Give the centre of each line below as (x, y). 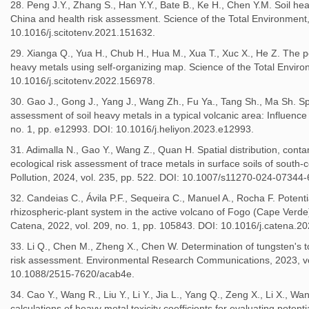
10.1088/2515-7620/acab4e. (72, 274)
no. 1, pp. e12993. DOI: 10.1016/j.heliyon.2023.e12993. (132, 129)
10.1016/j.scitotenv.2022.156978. (83, 81)
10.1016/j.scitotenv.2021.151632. (83, 32)
